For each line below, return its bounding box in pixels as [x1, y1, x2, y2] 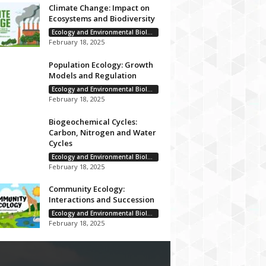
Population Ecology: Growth [48, 59, 153, 70]
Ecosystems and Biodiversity [48, 13, 155, 24]
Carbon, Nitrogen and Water [48, 127, 156, 138]
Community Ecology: [48, 183, 125, 194]
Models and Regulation [48, 70, 137, 81]
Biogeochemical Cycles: [48, 116, 137, 127]
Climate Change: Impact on [48, 2, 150, 13]
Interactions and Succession [48, 194, 154, 205]
